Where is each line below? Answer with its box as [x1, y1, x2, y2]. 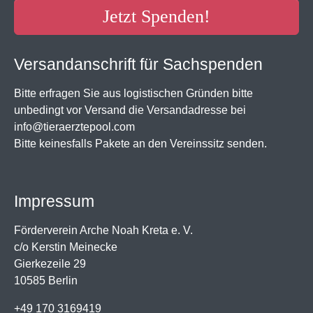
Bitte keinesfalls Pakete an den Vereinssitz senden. [14, 137, 267, 150]
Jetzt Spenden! [103, 6, 210, 27]
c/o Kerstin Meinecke [14, 240, 117, 253]
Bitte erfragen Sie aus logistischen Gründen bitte [14, 87, 253, 99]
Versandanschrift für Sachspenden [14, 54, 263, 73]
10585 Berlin [14, 274, 78, 286]
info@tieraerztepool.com [14, 120, 135, 133]
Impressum [14, 191, 94, 210]
